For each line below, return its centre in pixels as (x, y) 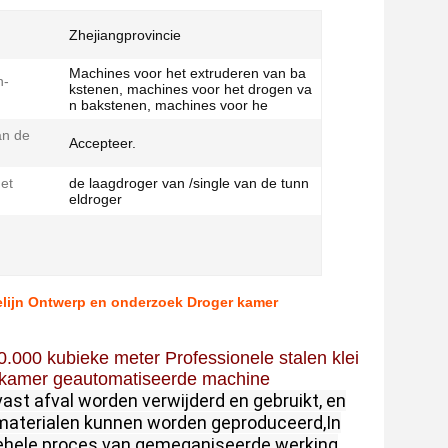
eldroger (95, 199)
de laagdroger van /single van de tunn (189, 183)
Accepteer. (102, 143)
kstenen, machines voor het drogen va (190, 89)
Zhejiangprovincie (125, 35)
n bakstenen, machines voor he (168, 105)
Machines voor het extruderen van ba (187, 73)
